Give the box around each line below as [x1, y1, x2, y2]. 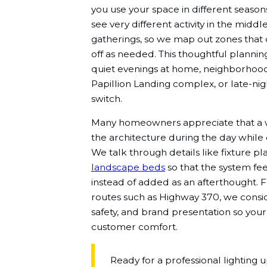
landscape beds [91, 162, 165, 173]
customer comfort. [91, 221, 178, 233]
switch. [91, 92, 122, 104]
